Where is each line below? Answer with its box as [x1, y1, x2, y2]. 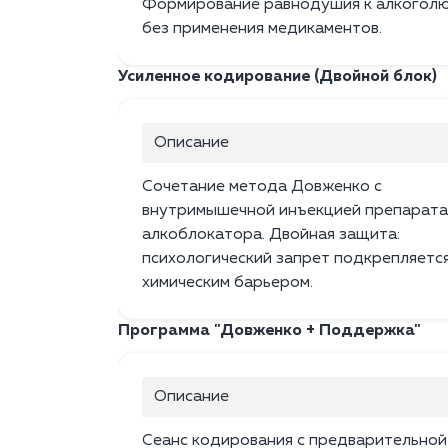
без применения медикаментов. [142, 21, 382, 38]
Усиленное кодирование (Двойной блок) [118, 69, 437, 86]
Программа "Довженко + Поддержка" [118, 323, 421, 340]
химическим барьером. [142, 275, 313, 292]
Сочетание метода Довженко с [142, 179, 382, 196]
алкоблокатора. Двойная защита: [142, 227, 400, 244]
